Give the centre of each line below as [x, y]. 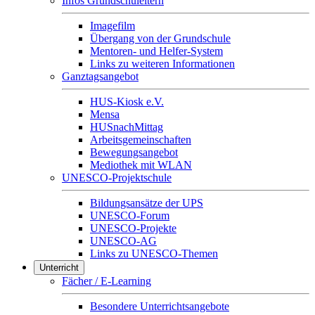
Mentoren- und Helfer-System [156, 51]
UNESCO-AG [123, 241]
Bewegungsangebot [134, 153]
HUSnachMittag [127, 127]
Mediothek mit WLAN [141, 165]
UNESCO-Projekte [133, 229]
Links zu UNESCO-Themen [154, 254]
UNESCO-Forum [130, 216]
